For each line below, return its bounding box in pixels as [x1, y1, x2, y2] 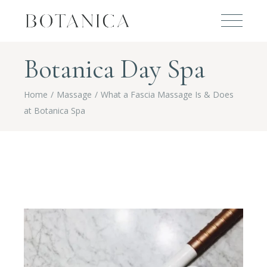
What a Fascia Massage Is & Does [101, 88, 234, 100]
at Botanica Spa [24, 104, 86, 116]
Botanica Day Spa [24, 52, 205, 85]
